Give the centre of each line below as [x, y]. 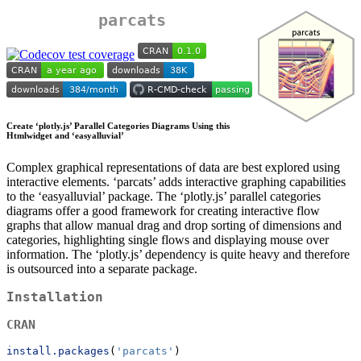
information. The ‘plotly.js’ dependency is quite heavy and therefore [178, 255]
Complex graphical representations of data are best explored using [173, 168]
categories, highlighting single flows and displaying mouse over [168, 240]
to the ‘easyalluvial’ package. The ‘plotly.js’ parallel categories [164, 197]
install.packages [58, 351]
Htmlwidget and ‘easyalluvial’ [65, 136]
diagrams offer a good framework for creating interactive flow [163, 211]
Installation [55, 297]
